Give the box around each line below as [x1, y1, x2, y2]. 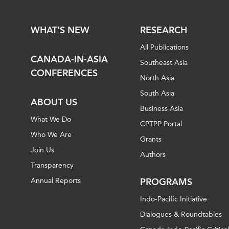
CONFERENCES [31, 67, 98, 79]
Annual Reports [31, 176, 81, 186]
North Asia [140, 74, 174, 83]
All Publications [140, 43, 189, 52]
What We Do [31, 115, 71, 124]
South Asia [140, 89, 174, 98]
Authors [140, 150, 166, 159]
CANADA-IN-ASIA [31, 54, 108, 65]
